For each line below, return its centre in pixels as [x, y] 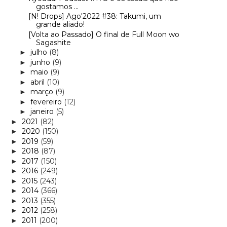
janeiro [43, 112]
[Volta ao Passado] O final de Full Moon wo [104, 34]
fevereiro [47, 102]
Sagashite [53, 42]
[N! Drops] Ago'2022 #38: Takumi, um [94, 16]
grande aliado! [60, 25]
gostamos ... [57, 6]
